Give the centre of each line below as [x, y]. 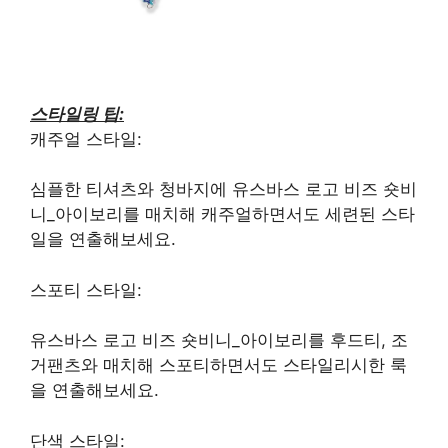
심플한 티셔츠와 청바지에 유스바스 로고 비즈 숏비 [223, 189]
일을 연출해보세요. [103, 239]
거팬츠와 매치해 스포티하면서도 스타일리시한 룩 [218, 365]
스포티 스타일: [86, 289]
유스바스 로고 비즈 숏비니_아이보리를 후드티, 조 [219, 340]
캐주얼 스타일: [86, 138]
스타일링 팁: [77, 113]
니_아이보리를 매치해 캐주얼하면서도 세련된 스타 [222, 214]
